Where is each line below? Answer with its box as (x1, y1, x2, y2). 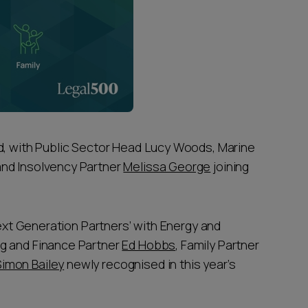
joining (210, 158, 250, 175)
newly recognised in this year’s (64, 256, 236, 272)
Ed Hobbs (122, 236, 176, 253)
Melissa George (123, 158, 211, 175)
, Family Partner (175, 236, 259, 253)
